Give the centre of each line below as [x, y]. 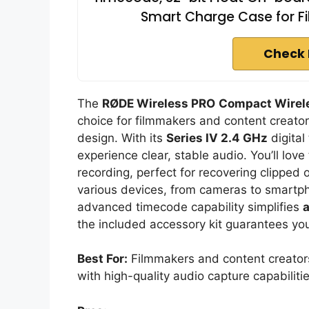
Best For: [102, 259]
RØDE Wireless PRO [159, 103]
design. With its [122, 138]
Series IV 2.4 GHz [217, 138]
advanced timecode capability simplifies [190, 207]
